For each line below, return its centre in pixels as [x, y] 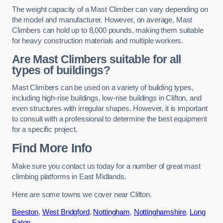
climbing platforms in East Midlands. [69, 177]
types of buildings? [61, 70]
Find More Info [52, 148]
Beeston [25, 212]
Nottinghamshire [160, 212]
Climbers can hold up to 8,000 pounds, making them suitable [108, 30]
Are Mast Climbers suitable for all [97, 59]
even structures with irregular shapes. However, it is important [110, 109]
